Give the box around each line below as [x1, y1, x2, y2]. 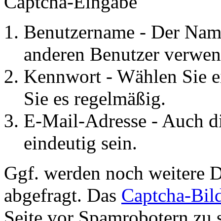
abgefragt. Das [4, 184, 121, 206]
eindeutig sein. [24, 132, 137, 154]
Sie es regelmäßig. [24, 88, 166, 110]
